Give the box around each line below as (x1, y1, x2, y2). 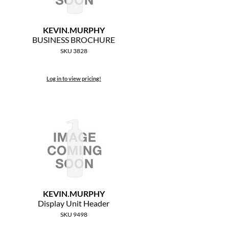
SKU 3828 (60, 47, 87, 55)
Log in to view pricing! (46, 75, 101, 82)
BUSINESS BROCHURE (32, 35, 116, 45)
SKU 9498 (60, 211, 87, 219)
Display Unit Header (38, 198, 110, 209)
